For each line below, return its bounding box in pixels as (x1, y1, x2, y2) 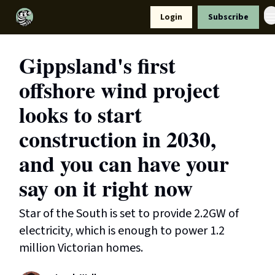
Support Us (44, 14, 82, 23)
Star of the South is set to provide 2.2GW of (19, 205, 239, 222)
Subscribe (208, 11, 249, 23)
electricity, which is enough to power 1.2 (19, 222, 225, 239)
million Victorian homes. (19, 239, 143, 257)
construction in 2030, (19, 123, 216, 155)
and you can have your (19, 147, 229, 179)
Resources (91, 10, 128, 19)
